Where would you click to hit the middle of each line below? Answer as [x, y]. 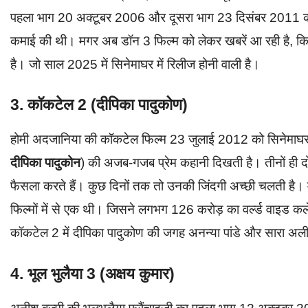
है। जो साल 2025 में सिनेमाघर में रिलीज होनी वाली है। [135, 64]
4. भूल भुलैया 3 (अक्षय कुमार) [92, 273]
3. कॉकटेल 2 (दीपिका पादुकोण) [99, 105]
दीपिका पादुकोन [45, 163]
